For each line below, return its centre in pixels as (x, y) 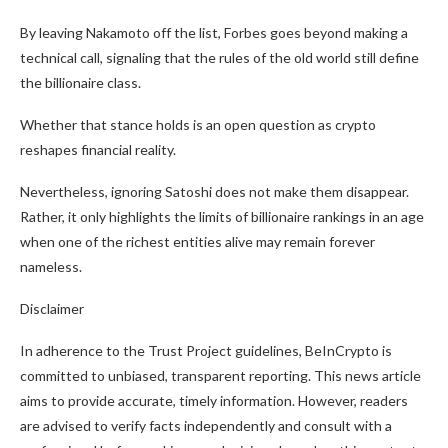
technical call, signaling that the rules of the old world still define (219, 58)
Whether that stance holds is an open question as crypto (198, 125)
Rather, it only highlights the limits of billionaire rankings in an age (222, 217)
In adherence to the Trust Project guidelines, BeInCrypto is (206, 351)
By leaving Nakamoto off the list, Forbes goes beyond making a (214, 33)
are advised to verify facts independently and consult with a (206, 426)
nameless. (51, 267)
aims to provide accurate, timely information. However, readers (214, 401)
